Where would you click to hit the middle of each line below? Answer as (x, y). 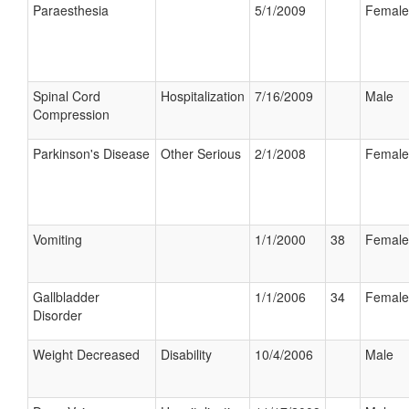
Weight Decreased (86, 354)
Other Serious (201, 153)
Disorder (58, 315)
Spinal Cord (67, 96)
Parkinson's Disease (91, 153)
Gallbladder (66, 297)
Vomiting (58, 239)
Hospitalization (203, 96)
